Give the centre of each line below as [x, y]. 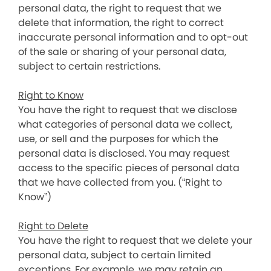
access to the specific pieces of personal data [129, 168]
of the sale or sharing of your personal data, [122, 52]
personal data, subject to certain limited [115, 255]
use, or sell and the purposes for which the [118, 139]
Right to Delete [53, 226]
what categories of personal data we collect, [125, 124]
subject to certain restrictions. [89, 66]
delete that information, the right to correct [121, 23]
